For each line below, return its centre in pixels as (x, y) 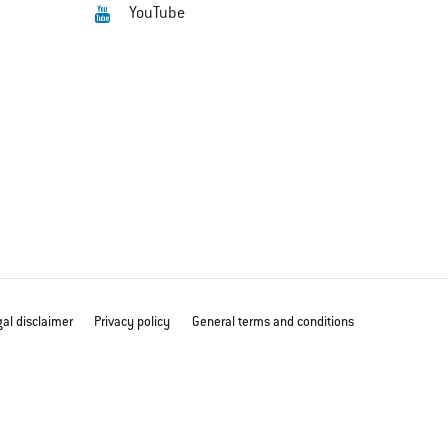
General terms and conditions (272, 322)
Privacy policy (132, 322)
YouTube (157, 13)
